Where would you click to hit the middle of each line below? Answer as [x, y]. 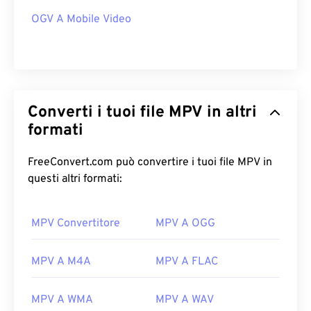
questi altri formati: [75, 179]
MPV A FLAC [187, 262]
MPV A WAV [185, 300]
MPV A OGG [185, 224]
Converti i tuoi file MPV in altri [98, 113]
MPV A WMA [62, 300]
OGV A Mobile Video [81, 20]
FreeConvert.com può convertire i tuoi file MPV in [133, 163]
